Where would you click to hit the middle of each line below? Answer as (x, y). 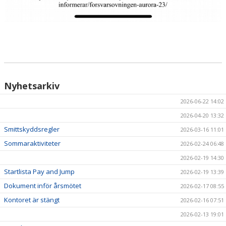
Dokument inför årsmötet (43, 186)
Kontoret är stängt (32, 200)
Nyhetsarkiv (32, 86)
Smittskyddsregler (32, 129)
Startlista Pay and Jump (39, 172)
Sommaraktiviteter (32, 144)
